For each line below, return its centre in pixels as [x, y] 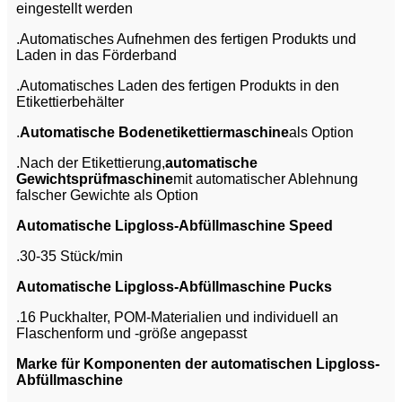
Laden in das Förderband [96, 56]
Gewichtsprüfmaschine [95, 179]
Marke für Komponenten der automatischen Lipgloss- [198, 364]
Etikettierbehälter [70, 102]
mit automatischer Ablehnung [266, 179]
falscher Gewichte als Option [107, 196]
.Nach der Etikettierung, [91, 163]
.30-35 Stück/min [70, 257]
